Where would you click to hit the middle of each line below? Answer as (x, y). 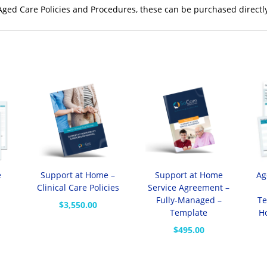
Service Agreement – (189, 188)
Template (189, 213)
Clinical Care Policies (78, 188)
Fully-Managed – (189, 200)
